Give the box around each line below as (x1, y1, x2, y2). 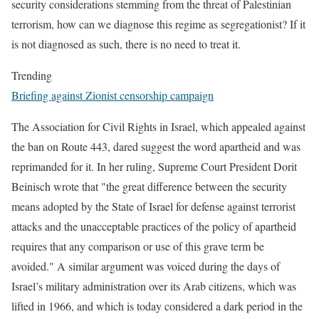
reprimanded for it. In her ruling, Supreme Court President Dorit (11, 159, 297, 174)
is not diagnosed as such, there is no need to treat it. (11, 36, 241, 51)
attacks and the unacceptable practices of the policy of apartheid (11, 219, 296, 234)
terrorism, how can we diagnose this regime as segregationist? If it (11, 16, 305, 31)
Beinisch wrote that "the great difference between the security (11, 179, 287, 194)
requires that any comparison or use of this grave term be (11, 239, 264, 253)
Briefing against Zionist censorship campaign (11, 88, 214, 103)
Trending (11, 68, 52, 83)
